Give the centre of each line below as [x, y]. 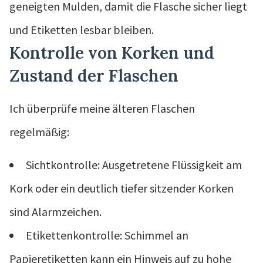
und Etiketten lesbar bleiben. [82, 29]
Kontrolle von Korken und [112, 53]
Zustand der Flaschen [94, 75]
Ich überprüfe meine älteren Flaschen [102, 108]
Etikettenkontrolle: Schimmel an [107, 235]
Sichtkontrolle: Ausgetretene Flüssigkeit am [134, 164]
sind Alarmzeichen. [55, 211]
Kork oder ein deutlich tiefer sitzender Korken [122, 188]
